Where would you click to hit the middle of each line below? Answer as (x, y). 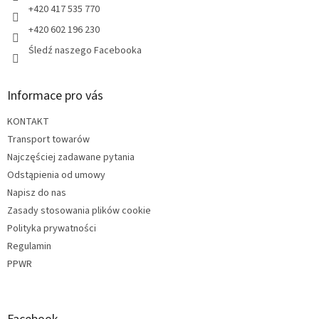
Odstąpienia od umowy (56, 176)
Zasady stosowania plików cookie (79, 211)
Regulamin (29, 247)
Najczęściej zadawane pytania (71, 158)
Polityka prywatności (52, 229)
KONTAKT (28, 122)
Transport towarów (48, 140)
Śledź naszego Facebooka (85, 51)
